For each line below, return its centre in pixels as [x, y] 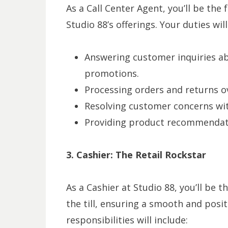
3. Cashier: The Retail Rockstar [136, 154]
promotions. [111, 73]
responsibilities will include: [127, 220]
